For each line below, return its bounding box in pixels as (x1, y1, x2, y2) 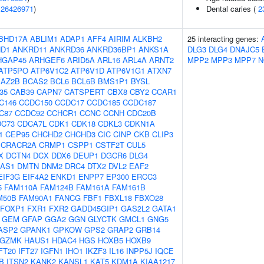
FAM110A (4, 181, 38, 193)
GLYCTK (88, 213, 117, 225)
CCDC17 (55, 97, 84, 108)
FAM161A (76, 181, 110, 193)
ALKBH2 (133, 33, 162, 44)
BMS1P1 (98, 75, 128, 87)
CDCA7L (17, 118, 47, 129)
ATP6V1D (71, 65, 104, 76)
